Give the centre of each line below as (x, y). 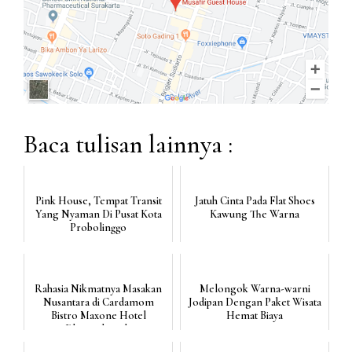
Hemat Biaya (255, 316)
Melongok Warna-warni (255, 289)
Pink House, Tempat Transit (98, 201)
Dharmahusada (98, 329)
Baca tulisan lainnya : (128, 145)
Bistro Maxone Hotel (98, 316)
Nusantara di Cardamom (98, 302)
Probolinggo (98, 228)
